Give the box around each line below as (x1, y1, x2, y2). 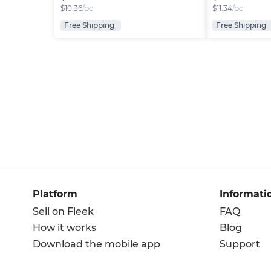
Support (220, 238, 260, 250)
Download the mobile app (33, 238, 160, 250)
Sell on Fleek (33, 206, 94, 218)
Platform (33, 188, 77, 200)
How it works (33, 222, 96, 234)
